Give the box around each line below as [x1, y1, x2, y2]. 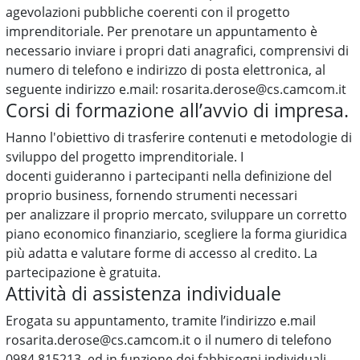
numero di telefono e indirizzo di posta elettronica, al [6, 61, 326, 79]
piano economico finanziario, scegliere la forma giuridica [6, 225, 348, 243]
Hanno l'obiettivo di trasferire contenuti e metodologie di [6, 129, 353, 146]
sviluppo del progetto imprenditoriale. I [6, 148, 244, 166]
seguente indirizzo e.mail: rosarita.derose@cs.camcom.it [6, 80, 347, 98]
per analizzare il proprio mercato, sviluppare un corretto [6, 206, 348, 223]
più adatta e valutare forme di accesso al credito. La [6, 244, 318, 262]
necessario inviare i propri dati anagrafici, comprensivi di [6, 42, 350, 59]
